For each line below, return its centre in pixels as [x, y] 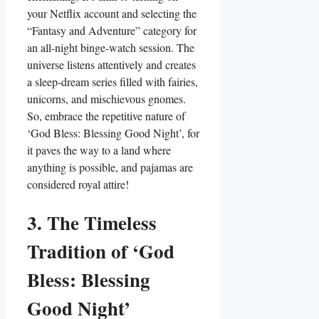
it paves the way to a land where [99, 150]
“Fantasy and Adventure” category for [112, 30]
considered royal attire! [78, 184]
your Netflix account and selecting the [112, 13]
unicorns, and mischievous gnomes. [106, 98]
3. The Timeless [92, 223]
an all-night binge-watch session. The [111, 47]
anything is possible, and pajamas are [110, 167]
